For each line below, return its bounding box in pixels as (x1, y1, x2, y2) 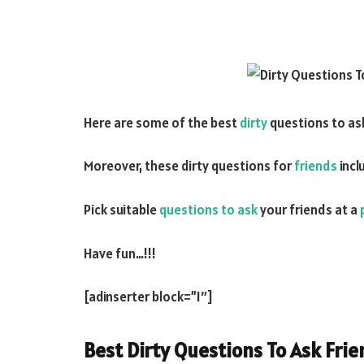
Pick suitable (84, 200, 159, 219)
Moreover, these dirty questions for (84, 157, 294, 175)
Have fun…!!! (84, 244, 156, 262)
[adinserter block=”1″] (84, 288, 213, 306)
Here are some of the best (84, 113, 240, 132)
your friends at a (258, 200, 360, 219)
